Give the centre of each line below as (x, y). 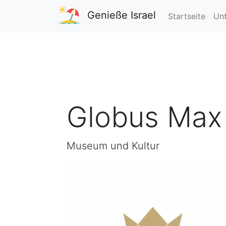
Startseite (187, 16)
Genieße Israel (122, 15)
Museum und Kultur (113, 146)
